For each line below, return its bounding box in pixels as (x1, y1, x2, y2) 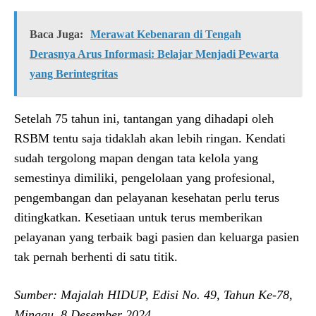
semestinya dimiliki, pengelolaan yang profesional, (14, 170, 275, 185)
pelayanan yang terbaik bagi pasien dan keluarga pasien (14, 229, 299, 244)
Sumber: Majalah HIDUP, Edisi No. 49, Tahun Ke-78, (14, 287, 293, 302)
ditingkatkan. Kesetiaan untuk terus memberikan (14, 209, 262, 224)
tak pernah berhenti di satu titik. (14, 249, 178, 264)
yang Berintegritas (30, 67, 118, 80)
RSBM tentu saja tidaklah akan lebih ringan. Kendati (14, 130, 286, 145)
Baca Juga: (30, 28, 83, 40)
